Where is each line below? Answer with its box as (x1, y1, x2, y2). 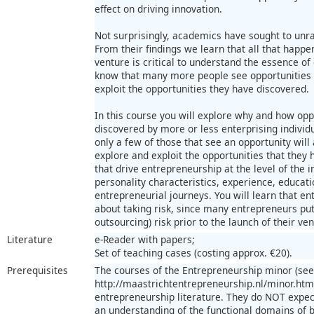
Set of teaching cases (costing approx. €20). (95, 245, 292, 259)
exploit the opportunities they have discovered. (95, 81, 309, 95)
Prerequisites (7, 263, 68, 277)
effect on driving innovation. (95, 1, 222, 15)
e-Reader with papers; (95, 232, 195, 246)
